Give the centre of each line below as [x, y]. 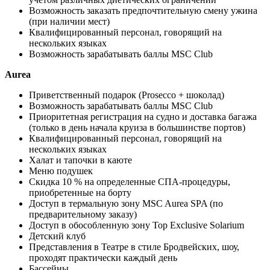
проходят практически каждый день [103, 257]
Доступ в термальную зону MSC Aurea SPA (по [126, 203]
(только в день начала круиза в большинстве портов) [137, 127]
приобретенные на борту [80, 192]
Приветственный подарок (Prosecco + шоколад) [127, 95]
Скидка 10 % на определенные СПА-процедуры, [130, 181]
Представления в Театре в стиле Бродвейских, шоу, [134, 246]
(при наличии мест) [69, 21]
